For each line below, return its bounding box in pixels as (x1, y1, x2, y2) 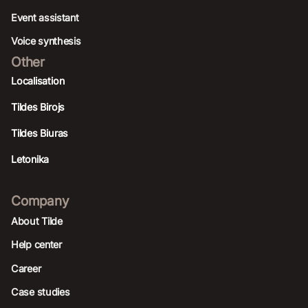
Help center (11, 239, 62, 251)
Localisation (11, 74, 65, 87)
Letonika (11, 153, 49, 166)
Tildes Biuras (11, 127, 69, 140)
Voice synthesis (11, 35, 81, 47)
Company (11, 192, 69, 209)
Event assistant (11, 11, 79, 23)
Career (11, 262, 41, 274)
